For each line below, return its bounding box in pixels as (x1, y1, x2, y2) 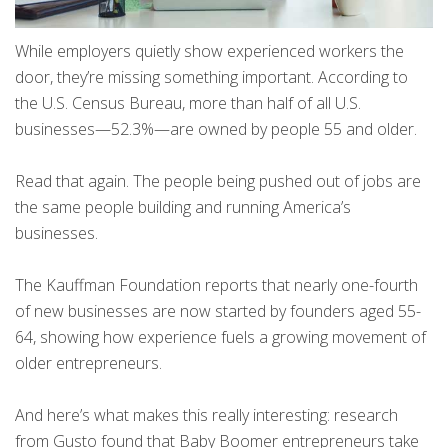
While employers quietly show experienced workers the (15, 40, 404, 63)
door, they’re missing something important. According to (15, 66, 408, 89)
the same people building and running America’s (15, 196, 351, 219)
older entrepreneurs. (15, 352, 162, 375)
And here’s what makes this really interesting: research (15, 404, 398, 427)
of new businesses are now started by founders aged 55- (15, 300, 421, 323)
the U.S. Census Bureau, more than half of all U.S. (15, 92, 361, 115)
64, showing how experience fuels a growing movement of (15, 326, 426, 349)
